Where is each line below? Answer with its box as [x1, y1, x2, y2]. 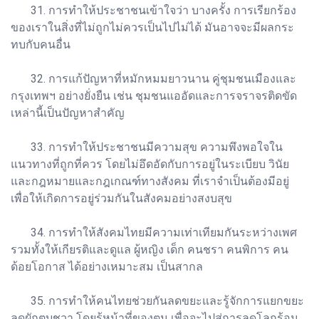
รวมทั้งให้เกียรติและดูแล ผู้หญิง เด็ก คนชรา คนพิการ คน [11, 242, 288, 256]
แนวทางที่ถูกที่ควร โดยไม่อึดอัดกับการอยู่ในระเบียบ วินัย [11, 157, 289, 171]
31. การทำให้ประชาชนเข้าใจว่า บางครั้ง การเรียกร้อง [11, 3, 296, 17]
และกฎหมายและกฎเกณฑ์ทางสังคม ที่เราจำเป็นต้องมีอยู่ [11, 174, 289, 188]
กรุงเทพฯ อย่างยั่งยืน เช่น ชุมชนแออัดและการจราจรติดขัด [11, 88, 297, 103]
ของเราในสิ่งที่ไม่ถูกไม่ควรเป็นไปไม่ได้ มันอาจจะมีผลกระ [11, 20, 294, 34]
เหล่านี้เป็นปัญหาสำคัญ [11, 105, 125, 120]
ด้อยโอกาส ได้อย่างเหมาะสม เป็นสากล [11, 259, 203, 273]
